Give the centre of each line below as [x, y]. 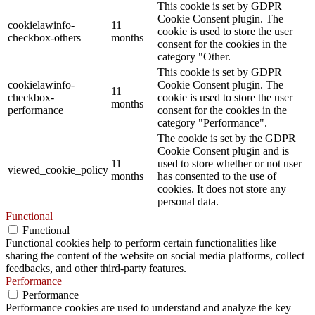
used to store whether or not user [230, 163]
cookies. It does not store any [222, 188]
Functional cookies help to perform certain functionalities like [141, 243]
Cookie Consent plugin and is [223, 150]
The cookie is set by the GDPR [227, 138]
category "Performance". [212, 122]
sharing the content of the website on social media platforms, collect [155, 255]
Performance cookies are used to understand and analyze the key [148, 307]
